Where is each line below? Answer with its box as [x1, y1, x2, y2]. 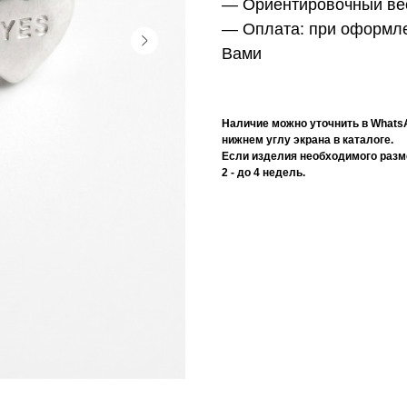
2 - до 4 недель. [222, 165, 305, 179]
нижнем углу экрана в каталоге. [222, 133, 393, 146]
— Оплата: [222, 19, 304, 38]
